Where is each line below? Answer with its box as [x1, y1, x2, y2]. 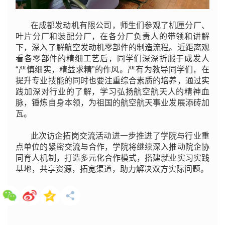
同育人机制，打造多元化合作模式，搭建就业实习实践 [16, 154, 209, 162]
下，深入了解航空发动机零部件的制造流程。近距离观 [16, 43, 209, 52]
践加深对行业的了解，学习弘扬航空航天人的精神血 [16, 87, 209, 96]
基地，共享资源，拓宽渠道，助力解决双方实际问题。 [16, 165, 209, 173]
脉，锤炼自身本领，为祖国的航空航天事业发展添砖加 [16, 98, 209, 107]
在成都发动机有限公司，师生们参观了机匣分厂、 [30, 21, 209, 30]
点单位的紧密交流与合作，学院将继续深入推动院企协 [16, 143, 209, 151]
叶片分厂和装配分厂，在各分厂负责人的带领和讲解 [16, 32, 209, 41]
